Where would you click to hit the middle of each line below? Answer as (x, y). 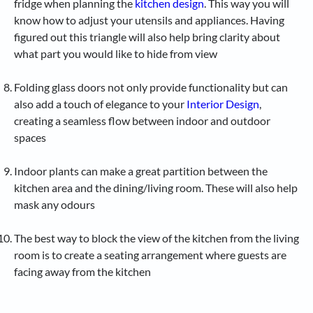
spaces (30, 137)
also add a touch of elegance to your (100, 103)
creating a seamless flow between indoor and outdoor (142, 120)
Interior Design (223, 103)
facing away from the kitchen (82, 271)
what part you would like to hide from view (116, 53)
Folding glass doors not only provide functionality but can (151, 87)
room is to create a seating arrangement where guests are (150, 254)
